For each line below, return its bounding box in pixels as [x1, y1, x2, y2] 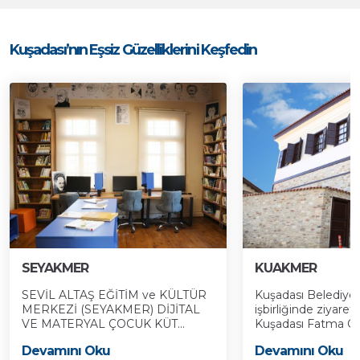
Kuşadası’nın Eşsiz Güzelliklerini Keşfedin [10, 41, 257, 59]
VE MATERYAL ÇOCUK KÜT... [22, 317, 185, 331]
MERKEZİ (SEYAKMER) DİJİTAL [22, 302, 200, 317]
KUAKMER [255, 260, 317, 276]
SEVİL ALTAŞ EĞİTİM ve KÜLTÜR [22, 288, 207, 302]
